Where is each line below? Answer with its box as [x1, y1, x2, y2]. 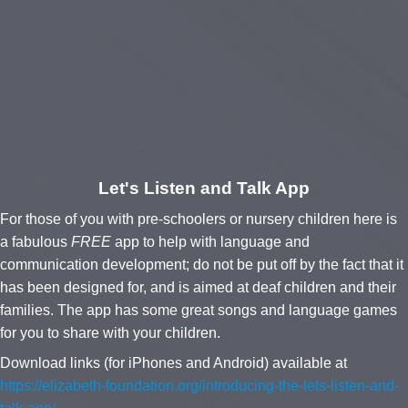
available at [272, 355, 347, 372]
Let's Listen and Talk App [98, 178, 310, 199]
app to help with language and [111, 234, 310, 250]
